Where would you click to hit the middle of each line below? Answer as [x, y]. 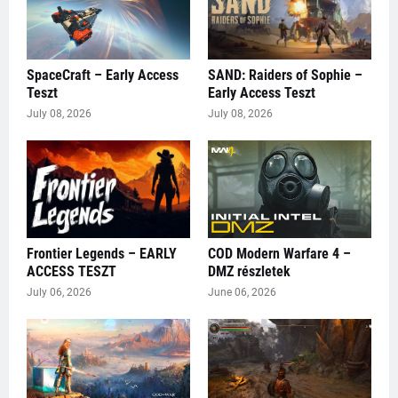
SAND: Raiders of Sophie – [285, 75]
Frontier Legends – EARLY [102, 253]
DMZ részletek [249, 271]
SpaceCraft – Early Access [103, 75]
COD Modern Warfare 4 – [279, 253]
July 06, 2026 [59, 292]
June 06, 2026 [242, 292]
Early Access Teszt [262, 92]
